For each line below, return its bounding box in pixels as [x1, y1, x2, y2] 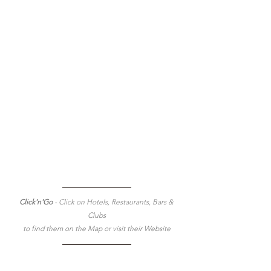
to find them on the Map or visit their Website [23, 224, 171, 233]
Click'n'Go [19, 197, 54, 207]
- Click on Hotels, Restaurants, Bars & [54, 197, 175, 207]
